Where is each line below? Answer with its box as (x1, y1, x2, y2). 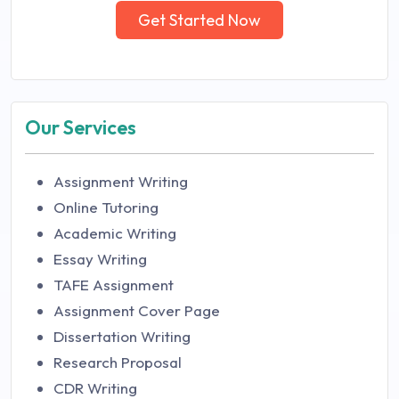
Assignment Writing (53, 172, 188, 191)
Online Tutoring (53, 198, 159, 216)
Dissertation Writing (53, 327, 191, 346)
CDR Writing (53, 379, 137, 397)
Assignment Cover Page (53, 301, 220, 320)
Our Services (25, 115, 136, 140)
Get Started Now (138, 10, 261, 30)
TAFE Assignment (53, 275, 174, 294)
